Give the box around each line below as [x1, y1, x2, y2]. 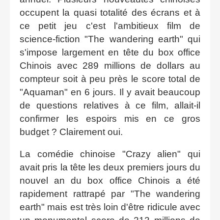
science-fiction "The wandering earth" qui [20, 33, 200, 44]
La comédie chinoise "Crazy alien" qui [20, 148, 200, 159]
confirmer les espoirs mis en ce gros [20, 113, 200, 124]
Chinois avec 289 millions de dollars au [20, 60, 200, 71]
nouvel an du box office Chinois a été [20, 175, 200, 186]
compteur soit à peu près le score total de [20, 73, 200, 84]
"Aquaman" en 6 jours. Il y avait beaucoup [20, 86, 200, 97]
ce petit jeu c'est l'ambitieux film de [20, 20, 200, 31]
